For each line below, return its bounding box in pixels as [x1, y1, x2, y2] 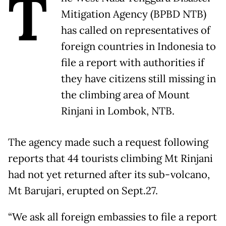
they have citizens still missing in [61, 72, 216, 86]
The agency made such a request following [8, 136, 208, 149]
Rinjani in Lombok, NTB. [61, 104, 175, 118]
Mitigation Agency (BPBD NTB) [61, 8, 206, 21]
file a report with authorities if [61, 56, 204, 70]
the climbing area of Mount [61, 88, 190, 102]
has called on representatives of [61, 24, 210, 37]
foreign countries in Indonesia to [61, 40, 216, 53]
